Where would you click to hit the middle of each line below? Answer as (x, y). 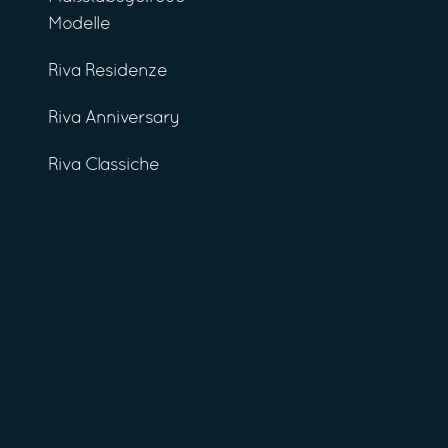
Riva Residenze (107, 71)
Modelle (79, 24)
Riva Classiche (103, 165)
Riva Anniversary (114, 118)
